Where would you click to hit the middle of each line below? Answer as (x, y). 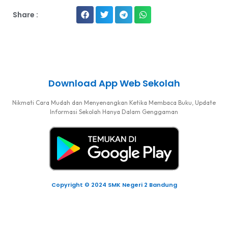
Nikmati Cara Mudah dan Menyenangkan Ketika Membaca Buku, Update (114, 103)
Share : (25, 15)
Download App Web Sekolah (114, 83)
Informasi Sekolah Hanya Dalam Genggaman (114, 112)
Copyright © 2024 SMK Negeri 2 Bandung (114, 185)
